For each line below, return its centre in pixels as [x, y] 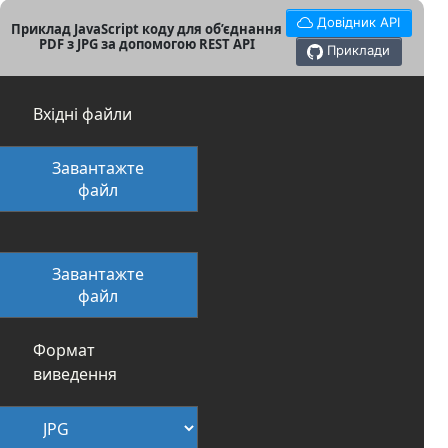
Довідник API [359, 22]
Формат [64, 349]
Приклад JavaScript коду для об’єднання [147, 29]
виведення [75, 373]
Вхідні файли [82, 113]
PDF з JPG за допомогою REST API [146, 44]
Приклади [359, 50]
